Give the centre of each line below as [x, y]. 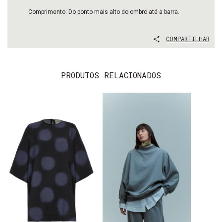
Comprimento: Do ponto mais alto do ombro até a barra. [104, 12]
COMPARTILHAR [188, 39]
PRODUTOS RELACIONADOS [111, 75]
